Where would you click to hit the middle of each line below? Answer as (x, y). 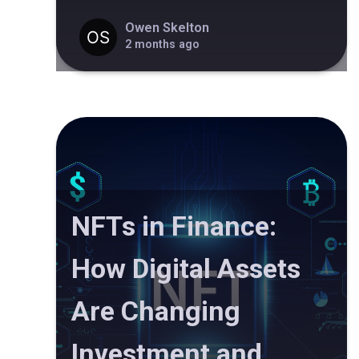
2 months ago (162, 44)
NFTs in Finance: (174, 226)
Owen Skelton (167, 27)
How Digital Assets (186, 269)
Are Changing (156, 311)
